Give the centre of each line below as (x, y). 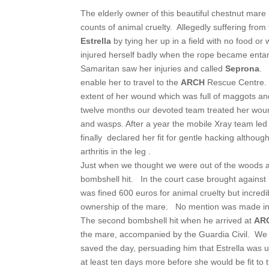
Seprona (243, 68)
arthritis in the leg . (116, 151)
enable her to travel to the (131, 82)
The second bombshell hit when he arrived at (168, 220)
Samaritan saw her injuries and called (153, 68)
